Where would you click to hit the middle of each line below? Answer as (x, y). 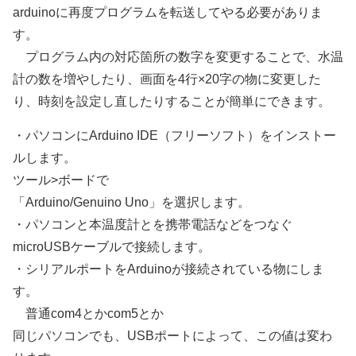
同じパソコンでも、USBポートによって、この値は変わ (172, 335)
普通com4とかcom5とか (88, 313)
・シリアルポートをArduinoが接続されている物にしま (168, 269)
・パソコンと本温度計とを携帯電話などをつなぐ (153, 224)
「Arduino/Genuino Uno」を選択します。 (132, 202)
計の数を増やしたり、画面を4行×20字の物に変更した (167, 79)
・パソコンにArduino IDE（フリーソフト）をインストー (174, 135)
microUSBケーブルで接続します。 (112, 246)
